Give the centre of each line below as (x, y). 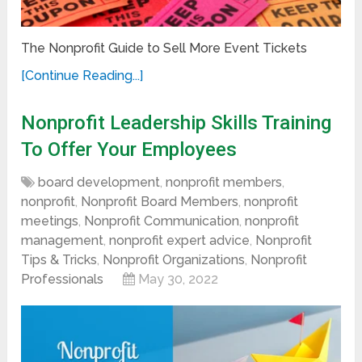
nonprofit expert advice (180, 241)
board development (99, 183)
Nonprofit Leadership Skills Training (177, 123)
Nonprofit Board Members (160, 202)
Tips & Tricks (59, 260)
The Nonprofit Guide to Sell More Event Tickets (164, 48)
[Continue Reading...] (82, 76)
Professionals (63, 280)
